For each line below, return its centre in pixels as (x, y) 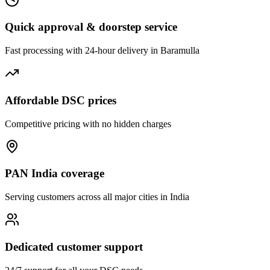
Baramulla (180, 51)
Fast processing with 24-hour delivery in (83, 51)
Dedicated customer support (74, 246)
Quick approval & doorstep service (91, 27)
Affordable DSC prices (61, 100)
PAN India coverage (55, 174)
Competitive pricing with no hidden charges (88, 124)
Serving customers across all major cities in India (97, 197)
